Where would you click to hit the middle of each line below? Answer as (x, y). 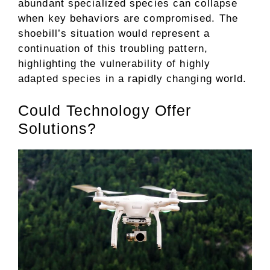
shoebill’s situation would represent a (114, 33)
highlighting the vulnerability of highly (115, 63)
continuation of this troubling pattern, (113, 48)
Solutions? (57, 128)
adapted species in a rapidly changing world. (133, 78)
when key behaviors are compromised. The (128, 18)
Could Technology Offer (105, 110)
